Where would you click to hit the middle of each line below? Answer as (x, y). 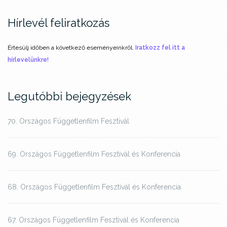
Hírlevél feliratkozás (59, 23)
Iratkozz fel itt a (160, 48)
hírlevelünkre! (28, 60)
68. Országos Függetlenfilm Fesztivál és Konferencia (94, 187)
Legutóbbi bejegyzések (69, 97)
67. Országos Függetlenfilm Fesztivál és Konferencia (93, 220)
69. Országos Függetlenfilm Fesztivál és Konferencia (94, 154)
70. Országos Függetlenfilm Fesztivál (68, 121)
